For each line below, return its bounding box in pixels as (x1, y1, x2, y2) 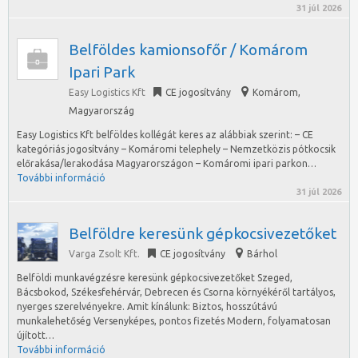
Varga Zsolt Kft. (69, 249, 140, 259)
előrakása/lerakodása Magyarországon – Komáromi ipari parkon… (17, 158, 316, 169)
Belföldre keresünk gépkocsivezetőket (69, 225, 336, 242)
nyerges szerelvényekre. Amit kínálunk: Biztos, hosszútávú (17, 301, 277, 312)
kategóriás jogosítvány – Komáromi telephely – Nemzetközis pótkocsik (17, 144, 336, 154)
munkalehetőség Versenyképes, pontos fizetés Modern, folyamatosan (17, 316, 331, 326)
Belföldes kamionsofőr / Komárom (69, 41, 308, 58)
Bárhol (247, 249, 277, 259)
